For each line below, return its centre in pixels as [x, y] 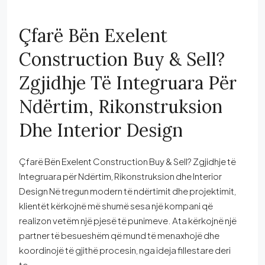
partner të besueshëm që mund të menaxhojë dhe [119, 235]
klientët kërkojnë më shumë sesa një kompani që [116, 205]
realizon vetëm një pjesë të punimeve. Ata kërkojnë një [128, 220]
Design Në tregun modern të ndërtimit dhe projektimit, [127, 190]
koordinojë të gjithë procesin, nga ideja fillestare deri [125, 250]
